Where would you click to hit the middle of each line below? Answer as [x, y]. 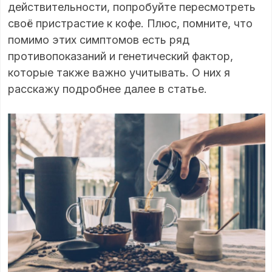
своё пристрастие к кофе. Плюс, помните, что [130, 23]
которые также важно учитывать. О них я [119, 72]
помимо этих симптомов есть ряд [99, 39]
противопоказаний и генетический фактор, [121, 56]
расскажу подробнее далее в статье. [107, 89]
